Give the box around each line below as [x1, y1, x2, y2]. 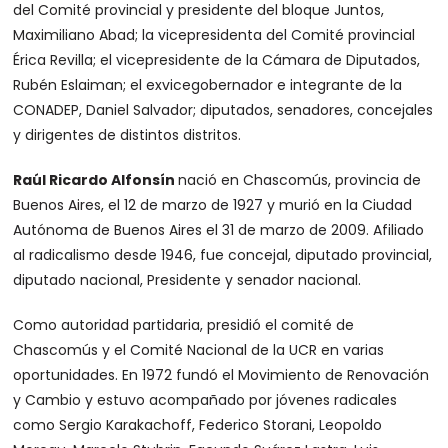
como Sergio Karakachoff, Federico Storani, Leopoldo [13, 415, 383, 435]
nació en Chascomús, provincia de [178, 170, 422, 190]
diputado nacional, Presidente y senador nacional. [13, 270, 362, 290]
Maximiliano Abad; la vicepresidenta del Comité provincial [13, 25, 416, 45]
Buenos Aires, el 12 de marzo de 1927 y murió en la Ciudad [13, 195, 413, 215]
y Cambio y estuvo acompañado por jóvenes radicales [13, 390, 398, 410]
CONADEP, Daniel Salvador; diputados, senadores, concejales [13, 100, 434, 120]
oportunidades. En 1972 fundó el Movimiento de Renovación [13, 365, 430, 385]
